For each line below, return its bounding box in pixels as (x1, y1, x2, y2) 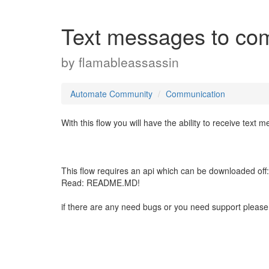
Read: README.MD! (61, 177, 140, 189)
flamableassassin (79, 53, 179, 71)
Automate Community (70, 88, 153, 100)
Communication (166, 88, 225, 100)
